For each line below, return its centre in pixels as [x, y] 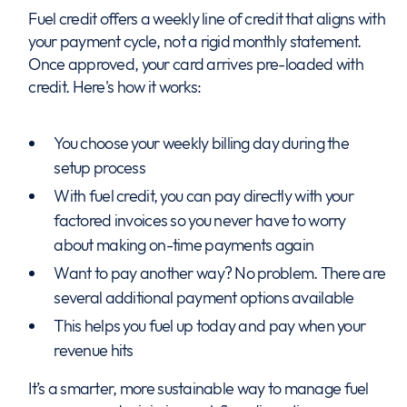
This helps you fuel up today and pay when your [210, 326]
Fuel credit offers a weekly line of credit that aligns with [207, 19]
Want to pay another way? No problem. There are [220, 273]
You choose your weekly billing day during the [201, 143]
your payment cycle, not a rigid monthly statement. [195, 41]
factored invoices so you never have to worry [200, 220]
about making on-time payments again [184, 245]
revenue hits [94, 350]
